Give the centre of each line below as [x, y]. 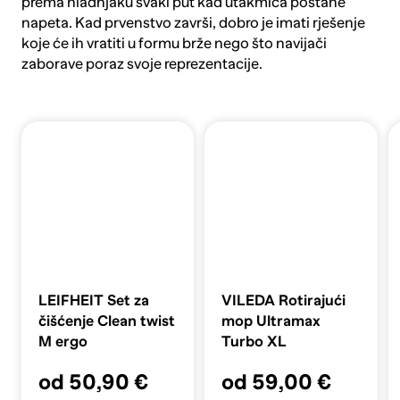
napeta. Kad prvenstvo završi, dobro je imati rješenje [193, 22]
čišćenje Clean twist [107, 321]
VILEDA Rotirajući [284, 301]
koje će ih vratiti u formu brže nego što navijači [174, 43]
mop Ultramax [271, 321]
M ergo [63, 342]
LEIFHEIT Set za [94, 301]
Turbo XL [254, 342]
